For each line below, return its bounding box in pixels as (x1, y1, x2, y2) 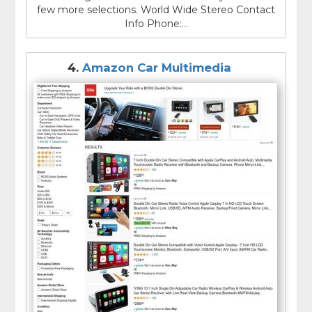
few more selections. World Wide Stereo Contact (37, 3, 275, 16)
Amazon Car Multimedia (81, 60, 231, 75)
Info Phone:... (124, 17, 188, 30)
